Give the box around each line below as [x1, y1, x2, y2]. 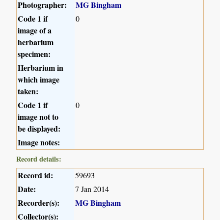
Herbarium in [18, 61, 64, 73]
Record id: [18, 169, 54, 181]
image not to [18, 110, 59, 122]
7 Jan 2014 [75, 183, 110, 194]
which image [18, 73, 60, 85]
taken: [18, 85, 39, 97]
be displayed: [18, 122, 61, 134]
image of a [18, 24, 52, 36]
